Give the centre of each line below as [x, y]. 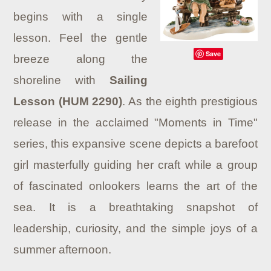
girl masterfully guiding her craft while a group [135, 165]
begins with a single [81, 17]
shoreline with [62, 80]
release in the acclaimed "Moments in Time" [135, 122]
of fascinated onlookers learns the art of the [135, 186]
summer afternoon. [63, 250]
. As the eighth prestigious [190, 101]
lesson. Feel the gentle [81, 38]
